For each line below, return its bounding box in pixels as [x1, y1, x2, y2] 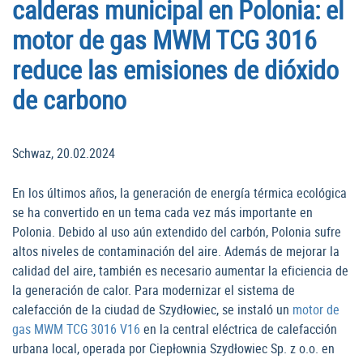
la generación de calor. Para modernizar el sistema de [12, 281, 295, 300]
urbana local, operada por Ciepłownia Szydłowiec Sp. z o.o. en [12, 340, 335, 358]
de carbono [12, 82, 126, 117]
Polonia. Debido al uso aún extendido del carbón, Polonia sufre [12, 223, 341, 241]
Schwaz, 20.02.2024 [12, 144, 115, 163]
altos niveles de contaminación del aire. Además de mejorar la [12, 242, 340, 261]
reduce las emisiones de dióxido [12, 52, 339, 88]
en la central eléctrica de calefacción [140, 320, 337, 339]
